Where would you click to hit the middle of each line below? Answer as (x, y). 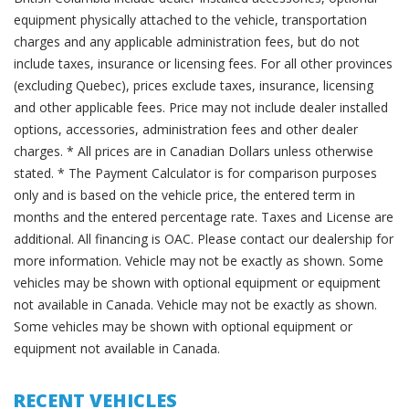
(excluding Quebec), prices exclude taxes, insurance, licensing (194, 85)
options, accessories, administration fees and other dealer (186, 129)
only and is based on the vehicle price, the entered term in (184, 195)
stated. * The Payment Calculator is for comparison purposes (195, 173)
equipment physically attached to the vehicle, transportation (190, 20)
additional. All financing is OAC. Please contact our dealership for (204, 239)
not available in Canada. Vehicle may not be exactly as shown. (195, 304)
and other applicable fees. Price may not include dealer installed (201, 107)
